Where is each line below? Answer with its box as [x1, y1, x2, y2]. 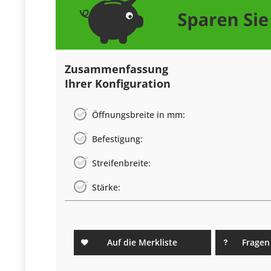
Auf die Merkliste [107, 237, 178, 249]
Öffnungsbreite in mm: [92, 109, 185, 121]
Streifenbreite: [92, 157, 151, 169]
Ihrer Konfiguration [65, 76, 171, 91]
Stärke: [92, 181, 120, 194]
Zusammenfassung [65, 62, 168, 77]
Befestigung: [92, 133, 143, 145]
